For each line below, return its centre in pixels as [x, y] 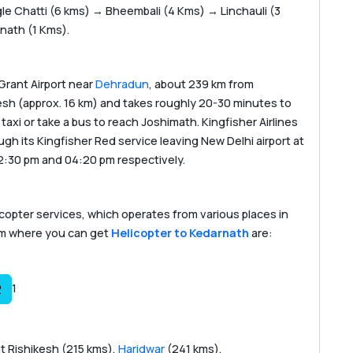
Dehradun [122, 84]
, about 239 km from [201, 84]
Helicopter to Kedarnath [180, 233]
